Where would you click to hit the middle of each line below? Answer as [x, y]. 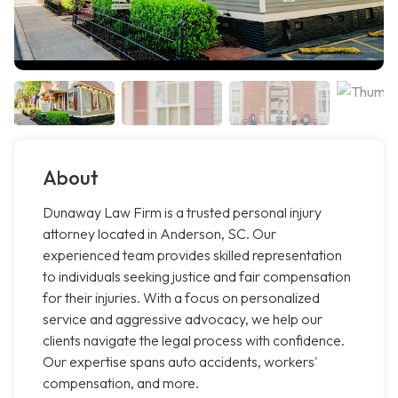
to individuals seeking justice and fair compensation [197, 277]
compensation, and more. [121, 383]
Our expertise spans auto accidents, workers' [180, 362]
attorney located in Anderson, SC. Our [159, 234]
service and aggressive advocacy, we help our [183, 319]
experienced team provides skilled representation [192, 255]
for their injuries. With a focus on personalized [181, 298]
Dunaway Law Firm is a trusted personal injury [182, 213]
